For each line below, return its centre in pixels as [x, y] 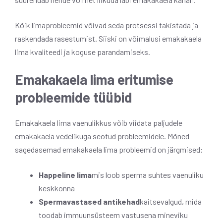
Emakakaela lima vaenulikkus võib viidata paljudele [99, 122]
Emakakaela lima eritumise [94, 79]
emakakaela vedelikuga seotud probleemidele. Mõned [102, 136]
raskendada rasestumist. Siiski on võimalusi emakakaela [108, 38]
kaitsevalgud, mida [171, 201]
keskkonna [57, 188]
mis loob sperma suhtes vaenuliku [148, 174]
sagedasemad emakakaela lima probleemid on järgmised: [109, 149]
